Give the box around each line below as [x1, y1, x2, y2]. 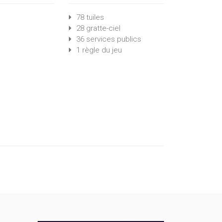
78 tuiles [76, 13, 105, 22]
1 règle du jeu [76, 46, 122, 55]
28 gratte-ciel [76, 24, 121, 33]
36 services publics [76, 35, 142, 44]
